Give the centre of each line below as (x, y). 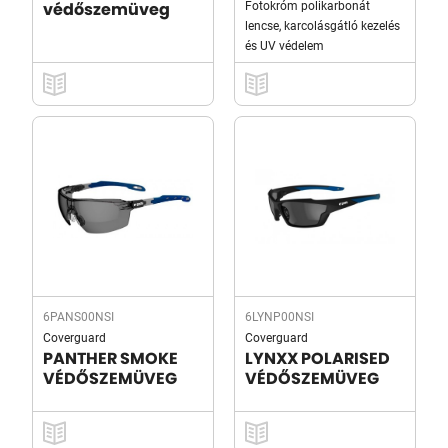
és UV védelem (284, 45)
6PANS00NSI (78, 316)
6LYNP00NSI (279, 316)
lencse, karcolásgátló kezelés (322, 25)
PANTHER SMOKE (110, 359)
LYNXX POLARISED (317, 359)
